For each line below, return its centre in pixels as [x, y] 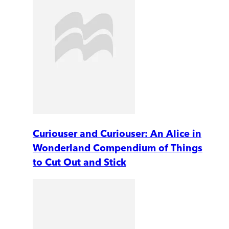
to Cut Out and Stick [79, 162]
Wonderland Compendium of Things [118, 148]
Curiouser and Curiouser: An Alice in [117, 133]
